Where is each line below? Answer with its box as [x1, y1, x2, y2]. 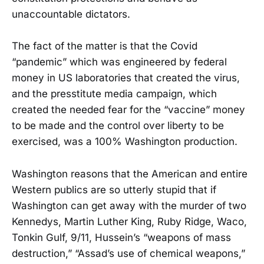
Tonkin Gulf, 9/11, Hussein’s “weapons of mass [12, 231, 231, 243]
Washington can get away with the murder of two [12, 199, 246, 212]
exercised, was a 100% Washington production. [12, 136, 237, 148]
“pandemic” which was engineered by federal [12, 56, 227, 68]
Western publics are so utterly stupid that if [12, 183, 216, 196]
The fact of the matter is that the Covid [12, 40, 197, 52]
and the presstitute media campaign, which [12, 88, 217, 100]
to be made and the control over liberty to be [12, 120, 224, 132]
